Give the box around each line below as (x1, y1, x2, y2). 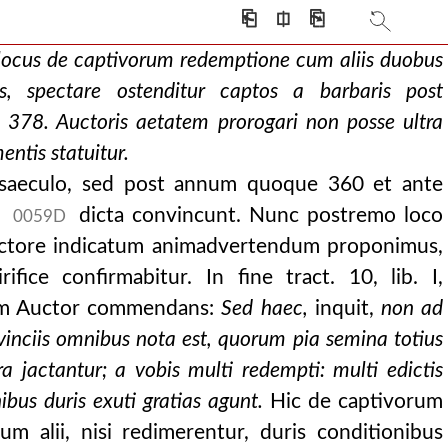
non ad (380, 298, 444, 319)
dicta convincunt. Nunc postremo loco (70, 205, 444, 226)
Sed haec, (221, 298, 308, 319)
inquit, (307, 298, 381, 319)
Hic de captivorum (269, 391, 444, 412)
